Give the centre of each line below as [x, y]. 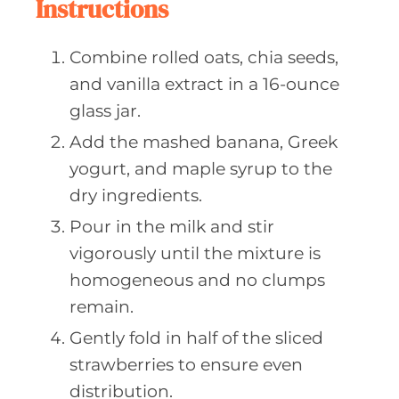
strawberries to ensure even [186, 364]
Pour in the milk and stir [172, 226]
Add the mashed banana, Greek [204, 142]
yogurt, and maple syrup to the [201, 168]
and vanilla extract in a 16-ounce [204, 84]
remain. [102, 306]
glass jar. [105, 110]
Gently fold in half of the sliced [196, 338]
